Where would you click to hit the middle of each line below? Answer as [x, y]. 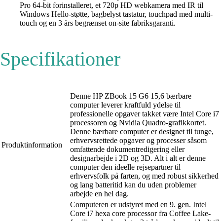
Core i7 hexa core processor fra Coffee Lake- [140, 213]
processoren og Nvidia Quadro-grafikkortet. [138, 122]
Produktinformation [32, 145]
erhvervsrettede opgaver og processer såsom [138, 140]
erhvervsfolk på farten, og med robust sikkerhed [144, 176]
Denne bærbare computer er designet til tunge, [142, 131]
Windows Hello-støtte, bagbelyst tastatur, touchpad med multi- [116, 14]
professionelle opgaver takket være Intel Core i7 [145, 113]
